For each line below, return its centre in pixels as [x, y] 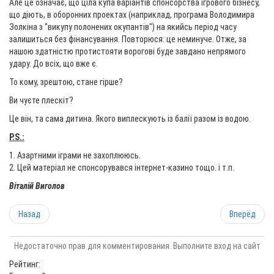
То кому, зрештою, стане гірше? [66, 82]
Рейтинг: [25, 264]
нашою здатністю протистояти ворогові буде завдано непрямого [128, 51]
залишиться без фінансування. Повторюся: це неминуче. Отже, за [128, 39]
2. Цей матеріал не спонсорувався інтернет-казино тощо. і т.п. [122, 168]
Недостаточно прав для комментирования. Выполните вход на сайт [137, 246]
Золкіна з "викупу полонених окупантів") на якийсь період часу [123, 27]
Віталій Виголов [38, 186]
